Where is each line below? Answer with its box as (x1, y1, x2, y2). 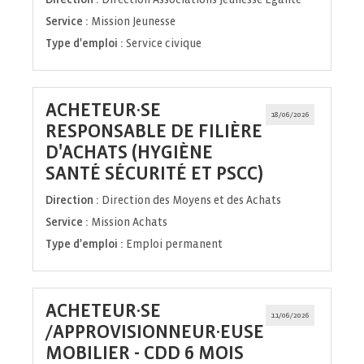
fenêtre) (262, 184, 331, 205)
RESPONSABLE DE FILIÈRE (45, 121, 262, 142)
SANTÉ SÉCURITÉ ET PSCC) (45, 163, 263, 184)
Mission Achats (91, 216, 167, 229)
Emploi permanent (126, 238, 223, 251)
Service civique (126, 37, 201, 50)
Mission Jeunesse (91, 15, 175, 28)
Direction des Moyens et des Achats (102, 194, 281, 207)
